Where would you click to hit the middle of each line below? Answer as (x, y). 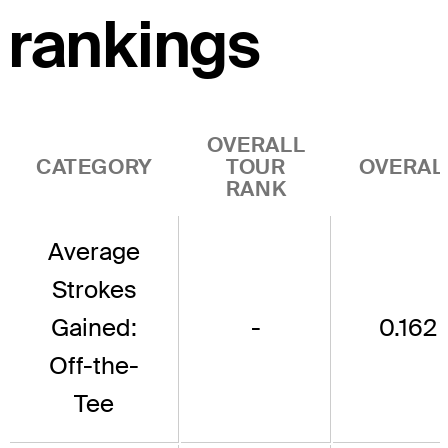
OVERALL (256, 144)
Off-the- (94, 365)
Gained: (94, 327)
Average (94, 251)
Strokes (94, 289)
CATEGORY (94, 166)
